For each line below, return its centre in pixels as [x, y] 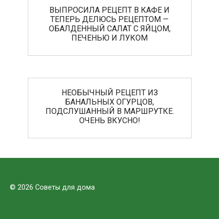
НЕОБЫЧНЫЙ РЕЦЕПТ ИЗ [109, 92]
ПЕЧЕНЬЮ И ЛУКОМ [109, 38]
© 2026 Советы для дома [52, 187]
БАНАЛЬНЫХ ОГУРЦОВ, [109, 102]
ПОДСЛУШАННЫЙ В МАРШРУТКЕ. [109, 111]
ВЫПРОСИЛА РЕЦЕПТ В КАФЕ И [109, 10]
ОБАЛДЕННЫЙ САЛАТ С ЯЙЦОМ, [109, 28]
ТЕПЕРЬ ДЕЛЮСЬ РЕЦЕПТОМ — [109, 19]
